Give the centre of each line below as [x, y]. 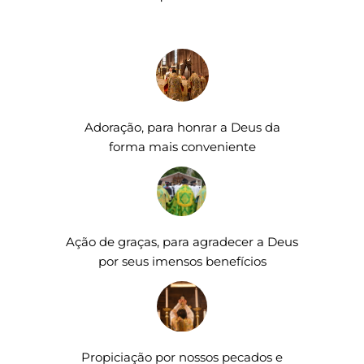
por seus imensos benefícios [182, 262]
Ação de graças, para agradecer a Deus [182, 243]
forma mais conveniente [182, 147]
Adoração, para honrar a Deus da [182, 128]
